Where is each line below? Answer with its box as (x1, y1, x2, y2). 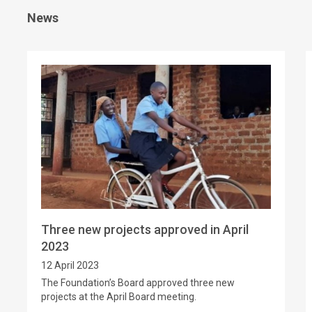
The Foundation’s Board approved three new (41, 277, 235, 289)
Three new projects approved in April (41, 222, 249, 237)
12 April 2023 (41, 260, 99, 272)
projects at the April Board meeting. (41, 291, 196, 303)
